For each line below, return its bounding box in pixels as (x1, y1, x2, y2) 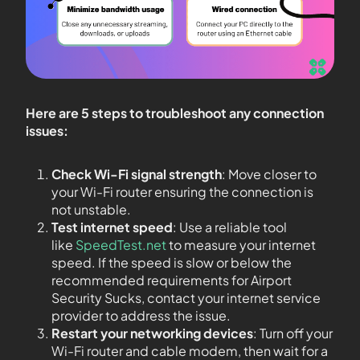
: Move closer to (222, 166, 317, 182)
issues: (26, 122, 68, 139)
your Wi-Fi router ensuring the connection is (51, 183, 313, 200)
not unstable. (51, 201, 131, 218)
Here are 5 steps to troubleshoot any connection (26, 104, 324, 121)
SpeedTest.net (76, 236, 166, 253)
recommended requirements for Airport (51, 272, 292, 288)
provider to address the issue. (51, 307, 231, 324)
